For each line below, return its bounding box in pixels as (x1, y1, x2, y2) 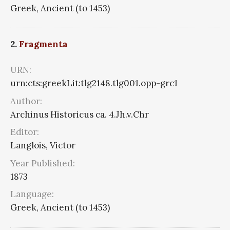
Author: (10, 95, 42, 107)
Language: (10, 188, 54, 200)
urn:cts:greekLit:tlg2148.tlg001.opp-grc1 (10, 78, 178, 89)
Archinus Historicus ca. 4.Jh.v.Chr (10, 108, 149, 120)
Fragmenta (19, 39, 68, 50)
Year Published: (10, 157, 75, 169)
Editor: (10, 126, 39, 138)
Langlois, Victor (10, 140, 75, 151)
